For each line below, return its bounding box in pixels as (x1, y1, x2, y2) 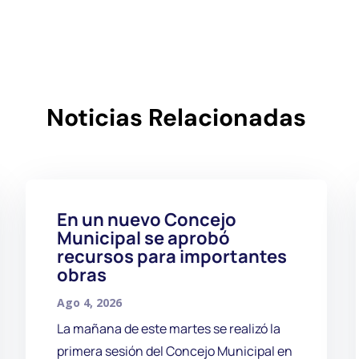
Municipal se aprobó (56, 225, 230, 250)
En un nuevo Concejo (56, 207, 236, 232)
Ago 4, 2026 (56, 294, 122, 310)
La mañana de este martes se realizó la (56, 319, 280, 337)
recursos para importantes (56, 244, 287, 268)
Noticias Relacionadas (46, 102, 306, 134)
